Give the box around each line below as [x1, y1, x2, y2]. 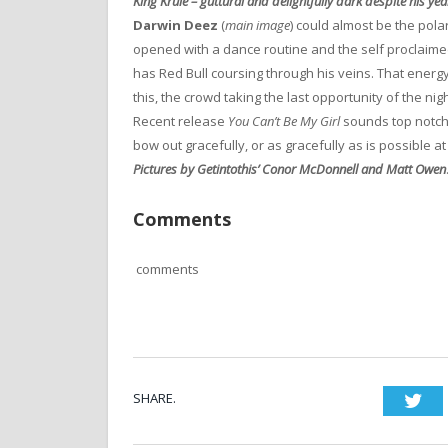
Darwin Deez [133, 16, 218, 35]
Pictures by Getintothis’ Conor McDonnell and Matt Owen [133, 160, 446, 179]
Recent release [133, 112, 228, 131]
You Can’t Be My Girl [228, 112, 340, 131]
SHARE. [133, 388, 176, 407]
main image [225, 16, 290, 35]
